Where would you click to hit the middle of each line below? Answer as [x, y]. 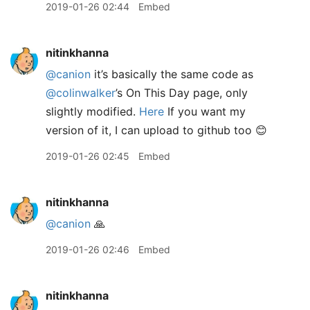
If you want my [205, 111]
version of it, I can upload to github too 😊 [156, 130]
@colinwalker [81, 93]
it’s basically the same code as [172, 74]
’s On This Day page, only [182, 93]
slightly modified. [92, 111]
